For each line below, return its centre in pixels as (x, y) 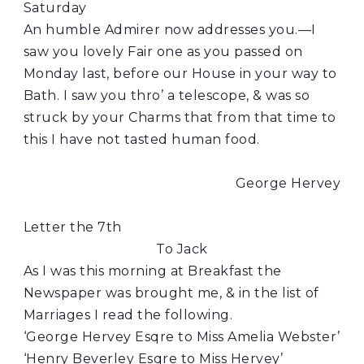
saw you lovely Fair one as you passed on (163, 51)
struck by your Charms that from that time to (180, 117)
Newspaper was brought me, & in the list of (171, 292)
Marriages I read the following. (128, 314)
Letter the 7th (72, 227)
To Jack (182, 249)
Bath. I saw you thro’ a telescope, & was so (167, 95)
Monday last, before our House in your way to (180, 73)
